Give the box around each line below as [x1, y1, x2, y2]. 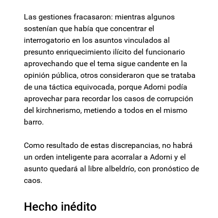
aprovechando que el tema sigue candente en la [24, 59, 187, 69]
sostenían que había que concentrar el [24, 24, 154, 34]
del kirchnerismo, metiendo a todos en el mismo [24, 106, 187, 115]
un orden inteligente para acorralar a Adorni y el [24, 152, 186, 162]
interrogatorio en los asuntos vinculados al [24, 36, 170, 45]
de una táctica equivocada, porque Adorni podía [24, 82, 187, 92]
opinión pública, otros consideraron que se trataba [24, 71, 196, 80]
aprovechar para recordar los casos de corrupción [24, 94, 193, 104]
